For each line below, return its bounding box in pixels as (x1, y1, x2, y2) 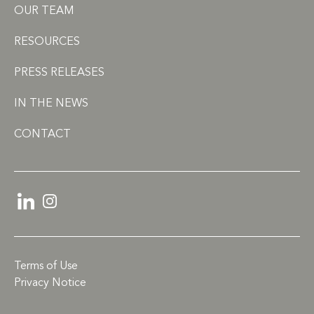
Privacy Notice (14, 278, 86, 289)
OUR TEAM (14, 6, 74, 18)
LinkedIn (34, 196, 75, 207)
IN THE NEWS (14, 98, 88, 110)
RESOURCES (14, 36, 80, 48)
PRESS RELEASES (14, 67, 104, 79)
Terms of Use (14, 261, 78, 273)
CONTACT (14, 129, 71, 141)
